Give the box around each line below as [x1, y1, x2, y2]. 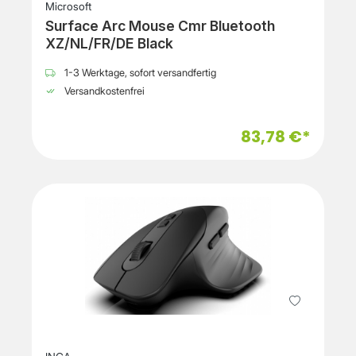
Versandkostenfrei [62, 85, 145, 98]
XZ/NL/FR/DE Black [45, 35, 173, 52]
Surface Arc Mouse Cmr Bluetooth [45, 17, 275, 35]
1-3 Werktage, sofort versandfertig [62, 67, 216, 79]
